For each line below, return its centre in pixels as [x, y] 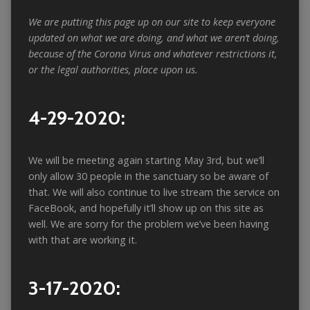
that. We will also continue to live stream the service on [154, 192]
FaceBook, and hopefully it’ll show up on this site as [146, 208]
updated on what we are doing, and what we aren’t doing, [154, 38]
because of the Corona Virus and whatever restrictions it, [153, 54]
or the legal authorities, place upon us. [113, 70]
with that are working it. [82, 240]
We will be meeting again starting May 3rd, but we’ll [146, 161]
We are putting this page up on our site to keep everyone [152, 22]
